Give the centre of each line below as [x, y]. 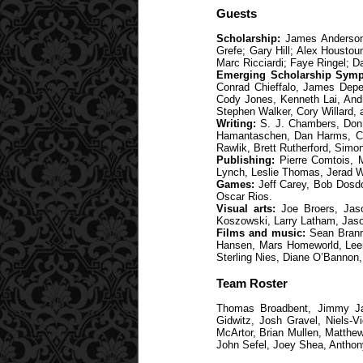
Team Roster [252, 283]
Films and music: [261, 233]
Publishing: [246, 160]
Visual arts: [246, 209]
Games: [235, 185]
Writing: [236, 124]
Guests [237, 14]
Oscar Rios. [244, 197]
